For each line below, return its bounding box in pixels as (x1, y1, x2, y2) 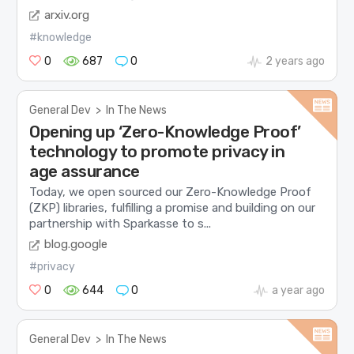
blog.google (44, 237, 108, 252)
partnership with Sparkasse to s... (29, 216, 212, 231)
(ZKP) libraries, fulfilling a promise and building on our (29, 200, 316, 215)
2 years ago (265, 54, 325, 68)
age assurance (29, 160, 140, 181)
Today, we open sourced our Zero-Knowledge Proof (29, 184, 312, 199)
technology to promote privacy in (29, 141, 285, 161)
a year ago (271, 284, 325, 298)
